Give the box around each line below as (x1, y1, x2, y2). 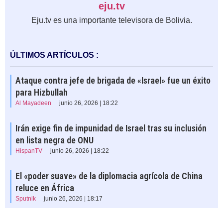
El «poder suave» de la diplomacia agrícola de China (15, 170, 203, 181)
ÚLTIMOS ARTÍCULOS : (10, 50, 99, 59)
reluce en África (15, 182, 74, 193)
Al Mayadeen (15, 99, 51, 107)
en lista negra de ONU (15, 134, 94, 145)
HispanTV (15, 147, 42, 154)
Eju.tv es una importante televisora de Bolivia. (31, 15, 192, 24)
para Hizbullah (15, 87, 68, 98)
